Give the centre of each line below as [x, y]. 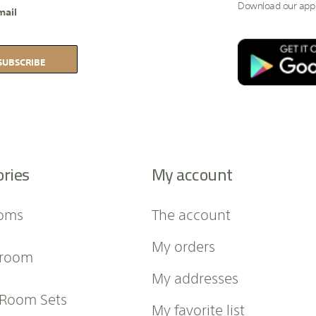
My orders [183, 245]
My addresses [195, 277]
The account [191, 213]
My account [192, 174]
